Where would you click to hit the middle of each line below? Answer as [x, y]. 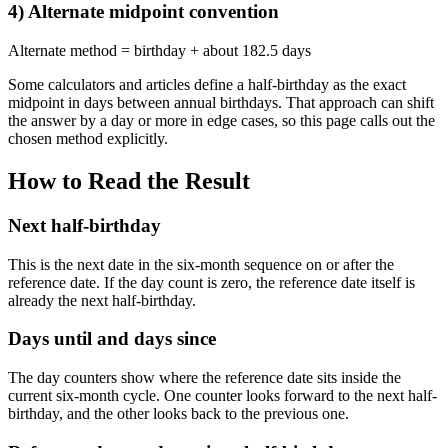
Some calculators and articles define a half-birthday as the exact [207, 85]
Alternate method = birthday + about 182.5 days [159, 51]
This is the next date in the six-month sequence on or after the [201, 264]
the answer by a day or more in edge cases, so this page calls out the [221, 121]
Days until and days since [112, 339]
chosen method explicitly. [88, 139]
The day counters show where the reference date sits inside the [204, 378]
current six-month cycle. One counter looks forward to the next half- [222, 396]
